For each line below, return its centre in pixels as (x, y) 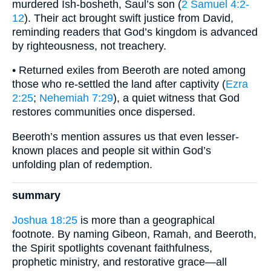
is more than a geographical (146, 220)
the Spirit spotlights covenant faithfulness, (112, 248)
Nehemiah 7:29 (76, 98)
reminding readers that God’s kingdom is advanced (135, 32)
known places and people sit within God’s (112, 150)
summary (36, 196)
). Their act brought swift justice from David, (129, 18)
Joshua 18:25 (45, 220)
